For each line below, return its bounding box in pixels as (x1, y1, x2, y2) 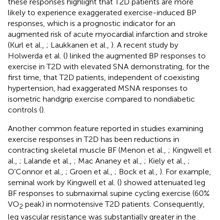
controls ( (8, 105, 41, 114)
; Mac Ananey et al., (74, 156, 144, 165)
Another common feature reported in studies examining (8, 123, 203, 133)
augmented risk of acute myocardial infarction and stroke (8, 29, 208, 39)
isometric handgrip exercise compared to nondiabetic (8, 94, 195, 104)
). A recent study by (111, 40, 178, 50)
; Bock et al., (114, 166, 160, 176)
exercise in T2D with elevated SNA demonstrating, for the (8, 61, 210, 71)
